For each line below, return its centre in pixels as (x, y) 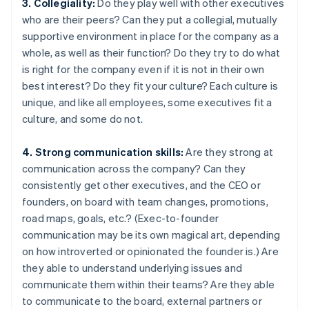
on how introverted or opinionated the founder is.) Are (150, 251)
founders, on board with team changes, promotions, (145, 201)
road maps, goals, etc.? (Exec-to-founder (120, 218)
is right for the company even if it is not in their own (143, 69)
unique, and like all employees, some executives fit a (147, 102)
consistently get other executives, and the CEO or (141, 185)
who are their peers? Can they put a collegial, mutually (150, 19)
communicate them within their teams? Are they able (149, 284)
